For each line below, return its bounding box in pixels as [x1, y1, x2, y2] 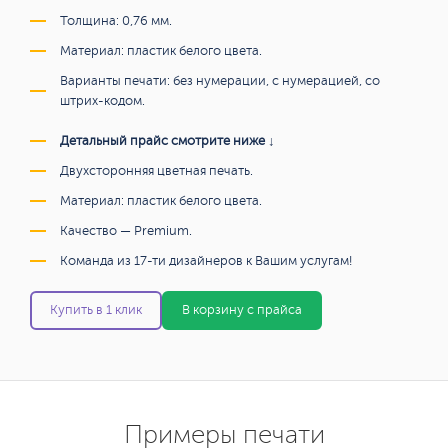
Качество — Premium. [60, 224, 192, 238]
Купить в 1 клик [50, 303, 142, 317]
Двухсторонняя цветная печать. [60, 164, 253, 178]
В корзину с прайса [182, 303, 302, 317]
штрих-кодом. [60, 94, 145, 108]
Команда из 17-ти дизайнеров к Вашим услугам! [60, 254, 352, 268]
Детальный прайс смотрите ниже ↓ [60, 134, 275, 148]
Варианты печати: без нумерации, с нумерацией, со [60, 74, 380, 88]
